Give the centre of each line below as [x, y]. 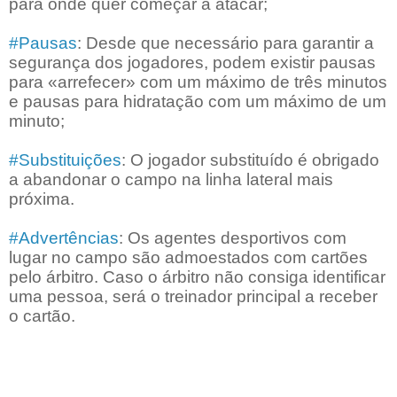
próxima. [42, 199]
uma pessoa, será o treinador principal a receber [193, 297]
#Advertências [64, 238]
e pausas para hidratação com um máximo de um [198, 102]
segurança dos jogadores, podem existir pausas [192, 63]
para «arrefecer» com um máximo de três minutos [198, 82]
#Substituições [65, 160]
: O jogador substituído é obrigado [250, 160]
